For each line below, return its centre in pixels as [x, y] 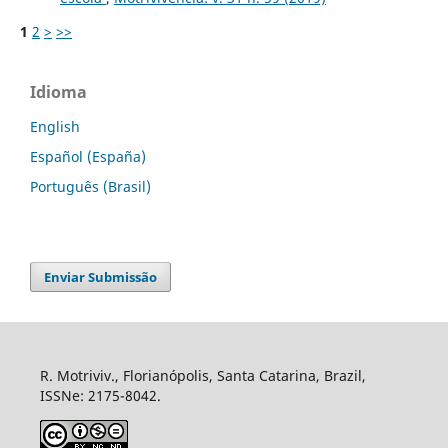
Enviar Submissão [101, 277]
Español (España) [88, 157]
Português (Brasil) [90, 187]
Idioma [58, 92]
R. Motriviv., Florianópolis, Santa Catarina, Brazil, [202, 376]
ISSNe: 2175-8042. [100, 396]
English [55, 127]
